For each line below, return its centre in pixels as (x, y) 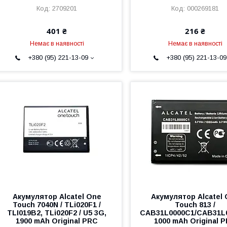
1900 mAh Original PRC (57, 221)
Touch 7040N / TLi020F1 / (57, 205)
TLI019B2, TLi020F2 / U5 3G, (57, 213)
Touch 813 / (195, 205)
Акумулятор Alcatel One (57, 197)
